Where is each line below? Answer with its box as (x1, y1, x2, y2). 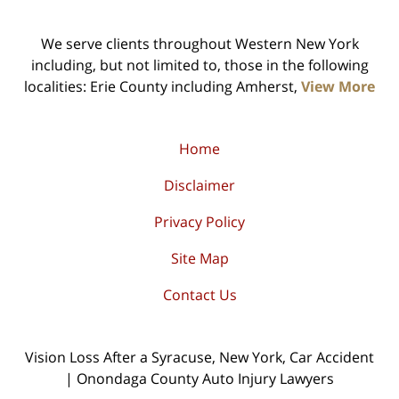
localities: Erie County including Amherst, (24, 77, 301, 97)
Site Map (170, 248, 229, 269)
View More (301, 77, 375, 97)
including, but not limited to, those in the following (30, 55, 369, 76)
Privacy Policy (154, 212, 245, 232)
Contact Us (162, 285, 237, 305)
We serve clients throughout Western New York (40, 34, 359, 54)
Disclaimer (164, 175, 235, 196)
